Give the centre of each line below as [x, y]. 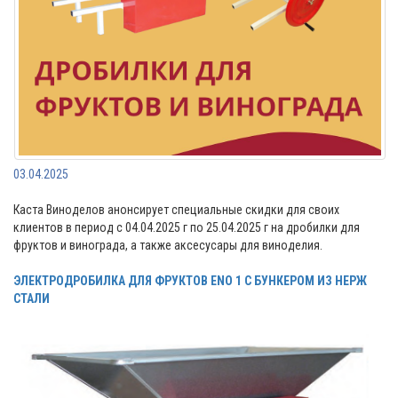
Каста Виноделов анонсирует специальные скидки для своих [176, 210]
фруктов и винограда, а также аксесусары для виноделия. [168, 246]
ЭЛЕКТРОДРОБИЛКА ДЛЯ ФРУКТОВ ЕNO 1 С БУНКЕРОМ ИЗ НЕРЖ [190, 281]
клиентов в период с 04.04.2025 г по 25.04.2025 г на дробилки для [187, 228]
